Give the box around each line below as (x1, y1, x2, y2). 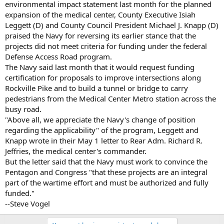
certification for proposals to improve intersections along (5, 72, 201, 82)
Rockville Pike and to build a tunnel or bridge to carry (5, 82, 188, 93)
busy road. (5, 103, 41, 114)
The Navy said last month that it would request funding (5, 61, 194, 72)
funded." (5, 187, 34, 198)
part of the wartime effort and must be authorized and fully (5, 177, 208, 187)
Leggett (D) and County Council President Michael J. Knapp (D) (5, 19, 218, 30)
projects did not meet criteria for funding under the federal (5, 40, 207, 51)
